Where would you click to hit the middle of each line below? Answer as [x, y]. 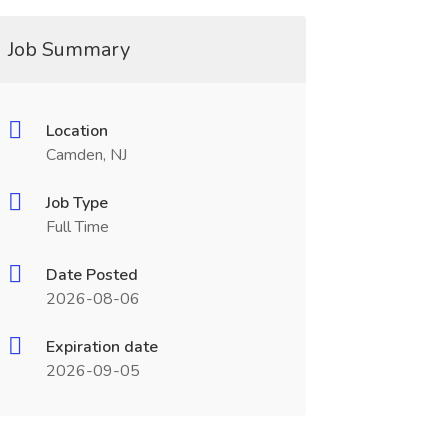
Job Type [76, 203]
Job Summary [68, 49]
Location [76, 131]
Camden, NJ [86, 155]
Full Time [77, 227]
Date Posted [91, 275]
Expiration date [101, 347]
